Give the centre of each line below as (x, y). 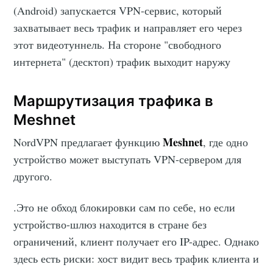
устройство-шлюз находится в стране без (110, 225)
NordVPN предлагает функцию (88, 142)
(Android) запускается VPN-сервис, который (118, 10)
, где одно (226, 142)
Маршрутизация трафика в (114, 101)
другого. (33, 176)
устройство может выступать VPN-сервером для (128, 159)
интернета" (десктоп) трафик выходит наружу (122, 61)
